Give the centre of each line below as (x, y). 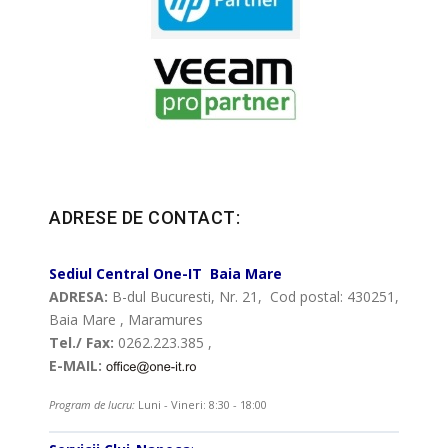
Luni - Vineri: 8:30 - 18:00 (202, 405)
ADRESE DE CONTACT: (144, 218)
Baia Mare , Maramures (126, 320)
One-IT (177, 274)
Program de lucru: (92, 405)
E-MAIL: (75, 366)
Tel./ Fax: (81, 343)
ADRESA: (78, 297)
